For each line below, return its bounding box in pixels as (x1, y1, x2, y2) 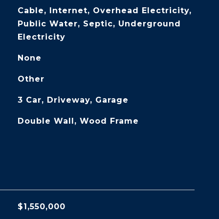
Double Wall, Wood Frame (17, 116, 139, 126)
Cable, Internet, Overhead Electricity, (17, 6, 192, 15)
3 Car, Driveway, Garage (17, 95, 129, 105)
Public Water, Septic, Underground (17, 19, 181, 28)
